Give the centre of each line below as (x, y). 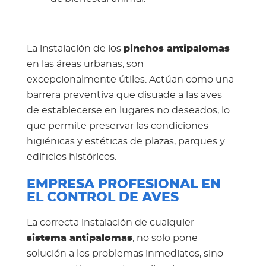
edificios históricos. (71, 156)
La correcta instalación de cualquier (110, 222)
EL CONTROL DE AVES (102, 197)
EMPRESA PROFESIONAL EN (123, 184)
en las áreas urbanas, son (85, 64)
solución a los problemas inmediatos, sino (125, 253)
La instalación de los (75, 48)
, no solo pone (165, 238)
